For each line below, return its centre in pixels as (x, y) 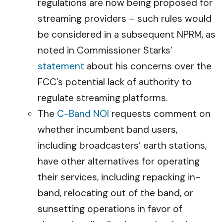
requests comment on (160, 114)
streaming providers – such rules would (125, 19)
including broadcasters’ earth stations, (122, 145)
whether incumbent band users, (108, 130)
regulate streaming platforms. (104, 98)
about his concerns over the (148, 66)
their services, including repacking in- (119, 177)
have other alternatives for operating (119, 161)
